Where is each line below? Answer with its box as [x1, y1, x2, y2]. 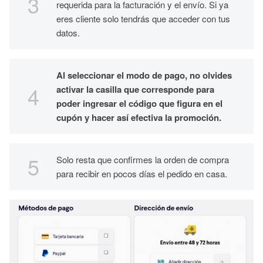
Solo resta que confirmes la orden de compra [56, 153, 229, 166]
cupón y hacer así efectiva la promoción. [56, 111, 224, 124]
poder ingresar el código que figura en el [56, 97, 222, 110]
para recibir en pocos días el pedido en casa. [56, 167, 230, 180]
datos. [56, 26, 82, 39]
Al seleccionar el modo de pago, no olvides [56, 69, 232, 82]
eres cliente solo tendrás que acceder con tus [56, 12, 230, 25]
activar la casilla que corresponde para [56, 83, 214, 96]
